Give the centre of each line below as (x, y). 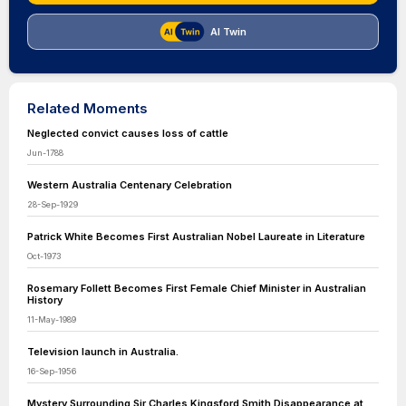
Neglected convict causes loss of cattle (128, 133)
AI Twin (228, 32)
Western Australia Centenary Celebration (130, 185)
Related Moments (87, 108)
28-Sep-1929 (53, 204)
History (45, 300)
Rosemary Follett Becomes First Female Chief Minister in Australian (197, 288)
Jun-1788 (45, 153)
